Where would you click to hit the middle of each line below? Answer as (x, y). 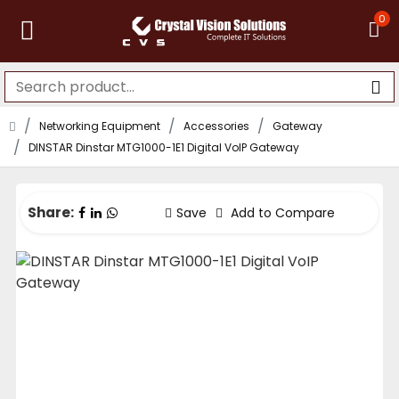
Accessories (216, 126)
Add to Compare (281, 212)
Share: (51, 212)
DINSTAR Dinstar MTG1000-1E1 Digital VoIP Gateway (164, 147)
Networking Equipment (100, 126)
